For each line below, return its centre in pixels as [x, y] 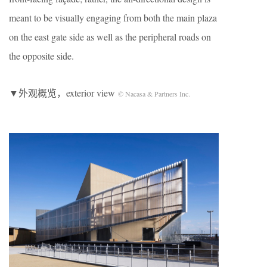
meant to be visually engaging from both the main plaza [113, 18]
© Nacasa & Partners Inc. [154, 94]
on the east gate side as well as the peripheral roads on [110, 37]
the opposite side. [41, 56]
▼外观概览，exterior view [63, 93]
